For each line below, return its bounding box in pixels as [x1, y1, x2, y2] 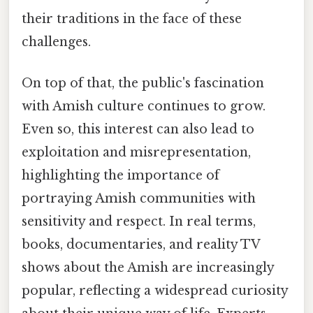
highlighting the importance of [22, 167, 219, 183]
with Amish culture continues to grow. [22, 98, 265, 114]
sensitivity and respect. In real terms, [22, 213, 256, 229]
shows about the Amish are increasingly [22, 259, 274, 275]
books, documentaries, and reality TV [22, 236, 260, 252]
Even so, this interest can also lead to [22, 121, 254, 137]
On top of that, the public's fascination [22, 75, 264, 91]
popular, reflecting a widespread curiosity [22, 282, 288, 298]
